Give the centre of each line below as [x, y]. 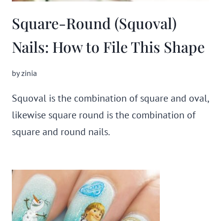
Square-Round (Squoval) [94, 23]
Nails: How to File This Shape [108, 47]
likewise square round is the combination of [104, 115]
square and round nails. [61, 132]
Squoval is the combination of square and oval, [110, 98]
